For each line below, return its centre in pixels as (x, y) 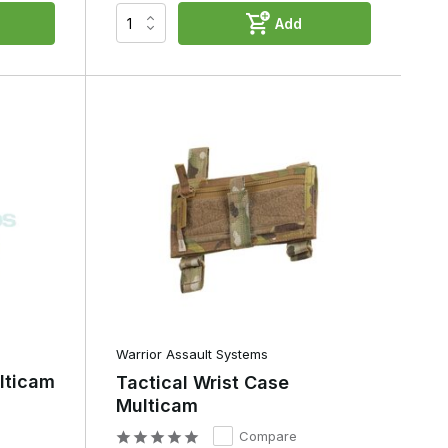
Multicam (156, 405)
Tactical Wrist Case (202, 382)
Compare (267, 435)
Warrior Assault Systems (191, 353)
